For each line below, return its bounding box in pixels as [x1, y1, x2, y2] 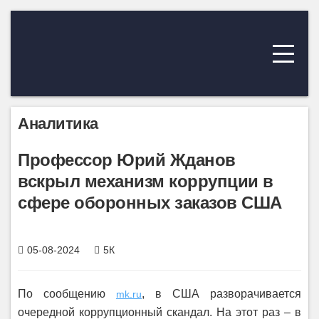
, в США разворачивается [142, 288, 301, 300]
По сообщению [18, 288, 116, 300]
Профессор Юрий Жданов [18, 150, 236, 169]
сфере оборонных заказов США [18, 193, 282, 212]
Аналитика [18, 115, 98, 132]
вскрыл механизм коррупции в [18, 172, 273, 191]
